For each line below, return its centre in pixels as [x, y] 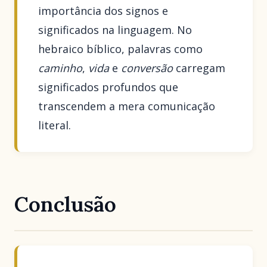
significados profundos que [108, 87]
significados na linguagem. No [115, 30]
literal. [55, 125]
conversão [147, 68]
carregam [199, 68]
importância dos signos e [103, 10]
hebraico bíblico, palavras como [121, 49]
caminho [60, 68]
